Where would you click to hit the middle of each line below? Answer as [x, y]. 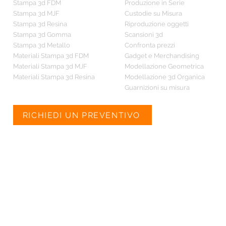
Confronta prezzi [150, 45]
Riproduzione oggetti [157, 24]
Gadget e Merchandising [162, 56]
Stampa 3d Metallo [42, 45]
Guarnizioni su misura [157, 88]
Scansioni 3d [144, 35]
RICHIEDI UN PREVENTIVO [81, 115]
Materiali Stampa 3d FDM [51, 56]
